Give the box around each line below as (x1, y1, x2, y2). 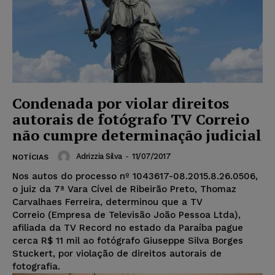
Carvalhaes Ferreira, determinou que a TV (12, 196, 203, 208)
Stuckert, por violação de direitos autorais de (12, 248, 222, 260)
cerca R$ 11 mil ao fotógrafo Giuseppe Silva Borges (12, 235, 243, 247)
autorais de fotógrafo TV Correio (12, 109, 249, 130)
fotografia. (12, 261, 60, 273)
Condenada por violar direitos (12, 93, 229, 114)
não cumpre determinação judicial (12, 125, 261, 145)
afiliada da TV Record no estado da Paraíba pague (12, 222, 243, 234)
